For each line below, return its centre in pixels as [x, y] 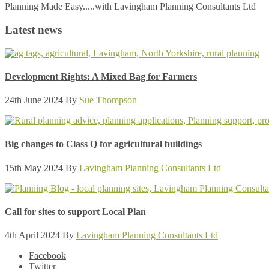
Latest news [33, 29]
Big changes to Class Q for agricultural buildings [103, 144]
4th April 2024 [32, 235]
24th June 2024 [34, 100]
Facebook [47, 256]
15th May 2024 [34, 168]
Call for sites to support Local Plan [75, 211]
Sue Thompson [108, 100]
